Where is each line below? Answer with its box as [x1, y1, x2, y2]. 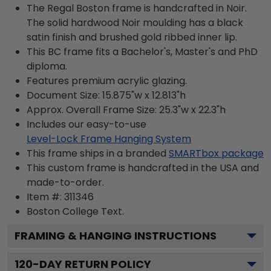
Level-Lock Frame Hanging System [27, 132, 191, 146]
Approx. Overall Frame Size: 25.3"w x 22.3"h [27, 103, 226, 117]
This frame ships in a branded [27, 146, 166, 160]
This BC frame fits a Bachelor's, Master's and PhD [27, 45, 258, 59]
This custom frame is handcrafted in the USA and [27, 161, 259, 175]
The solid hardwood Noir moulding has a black [27, 16, 243, 30]
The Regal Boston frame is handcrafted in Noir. [27, 1, 247, 15]
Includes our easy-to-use [27, 117, 146, 131]
